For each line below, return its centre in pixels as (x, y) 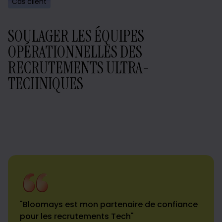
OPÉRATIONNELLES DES (75, 52)
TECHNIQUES (46, 83)
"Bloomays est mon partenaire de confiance (109, 204)
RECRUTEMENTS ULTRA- (79, 68)
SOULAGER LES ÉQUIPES (76, 36)
